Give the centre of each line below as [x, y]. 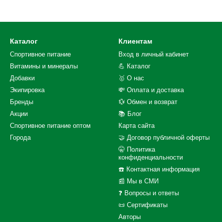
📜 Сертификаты [143, 205]
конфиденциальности [151, 157]
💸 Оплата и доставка [151, 90]
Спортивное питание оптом [50, 126]
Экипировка [27, 90]
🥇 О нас [131, 78]
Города [20, 138]
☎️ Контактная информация [159, 169]
